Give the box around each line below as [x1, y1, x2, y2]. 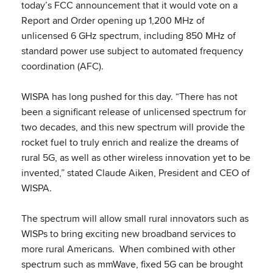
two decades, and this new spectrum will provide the [21, 120, 245, 134]
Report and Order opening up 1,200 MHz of [21, 13, 205, 27]
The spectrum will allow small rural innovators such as [21, 211, 249, 225]
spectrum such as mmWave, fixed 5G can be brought [21, 257, 243, 271]
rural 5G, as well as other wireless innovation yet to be [21, 151, 250, 165]
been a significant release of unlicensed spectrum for [21, 105, 246, 119]
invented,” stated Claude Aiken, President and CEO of [21, 166, 250, 180]
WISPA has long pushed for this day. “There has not [21, 90, 238, 104]
